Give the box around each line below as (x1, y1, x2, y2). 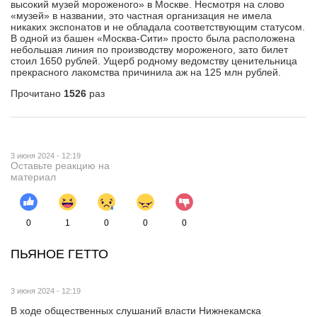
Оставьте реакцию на (11, 160, 110, 172)
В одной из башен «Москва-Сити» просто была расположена (11, 33, 295, 45)
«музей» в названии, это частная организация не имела (11, 10, 272, 22)
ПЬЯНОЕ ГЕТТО (11, 246, 108, 261)
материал (11, 171, 56, 183)
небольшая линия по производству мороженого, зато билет (11, 44, 288, 56)
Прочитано (11, 88, 64, 100)
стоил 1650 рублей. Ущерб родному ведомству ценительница (11, 55, 297, 67)
